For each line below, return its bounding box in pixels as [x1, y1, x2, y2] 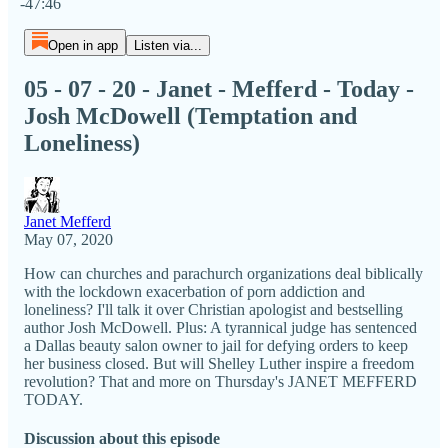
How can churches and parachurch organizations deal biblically [24, 264, 423, 282]
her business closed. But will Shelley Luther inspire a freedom [24, 354, 414, 372]
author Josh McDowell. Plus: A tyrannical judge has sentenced [24, 318, 417, 336]
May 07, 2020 [24, 230, 113, 248]
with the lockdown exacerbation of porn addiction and [24, 282, 365, 300]
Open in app [47, 38, 118, 53]
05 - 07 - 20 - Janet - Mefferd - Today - [24, 75, 414, 102]
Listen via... [133, 38, 202, 53]
